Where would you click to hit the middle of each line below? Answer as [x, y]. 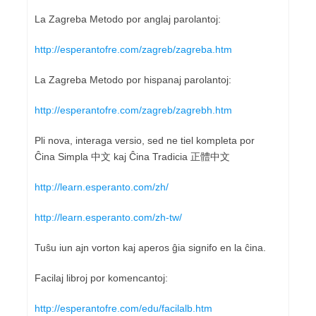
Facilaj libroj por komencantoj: [101, 278]
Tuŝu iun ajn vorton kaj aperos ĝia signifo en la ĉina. [150, 247]
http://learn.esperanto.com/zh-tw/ [108, 217]
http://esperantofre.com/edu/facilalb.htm [123, 308]
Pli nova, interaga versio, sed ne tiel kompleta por [145, 140]
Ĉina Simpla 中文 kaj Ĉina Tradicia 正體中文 [132, 156]
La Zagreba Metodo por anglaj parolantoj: [128, 19]
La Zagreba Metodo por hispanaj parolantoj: [133, 79]
